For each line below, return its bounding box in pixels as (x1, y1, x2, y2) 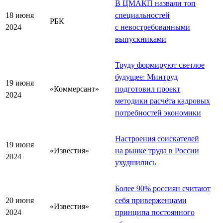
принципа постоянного (115, 208, 195, 217)
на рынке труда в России (115, 146, 199, 155)
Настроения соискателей (115, 134, 199, 143)
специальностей (115, 10, 170, 19)
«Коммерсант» (50, 84, 99, 93)
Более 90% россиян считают (115, 184, 211, 193)
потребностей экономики (115, 108, 201, 117)
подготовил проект (115, 84, 180, 93)
